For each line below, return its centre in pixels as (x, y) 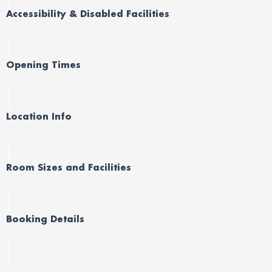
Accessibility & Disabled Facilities (88, 13)
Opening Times (43, 65)
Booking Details (45, 219)
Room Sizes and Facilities (69, 168)
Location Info (39, 116)
